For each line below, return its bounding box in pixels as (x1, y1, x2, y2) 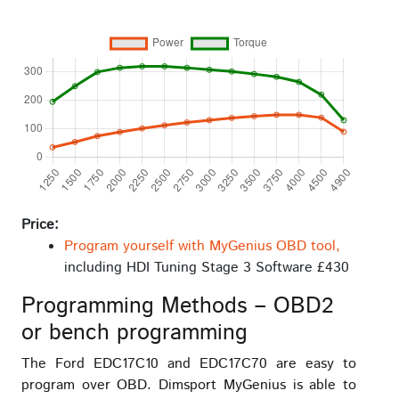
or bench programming (21, 316, 248, 349)
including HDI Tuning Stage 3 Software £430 (64, 256, 349, 278)
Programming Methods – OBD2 (21, 289, 334, 322)
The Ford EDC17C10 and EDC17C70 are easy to (21, 353, 356, 374)
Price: (21, 214, 59, 235)
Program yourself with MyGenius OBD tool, (64, 235, 340, 256)
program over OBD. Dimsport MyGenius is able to (21, 374, 356, 395)
